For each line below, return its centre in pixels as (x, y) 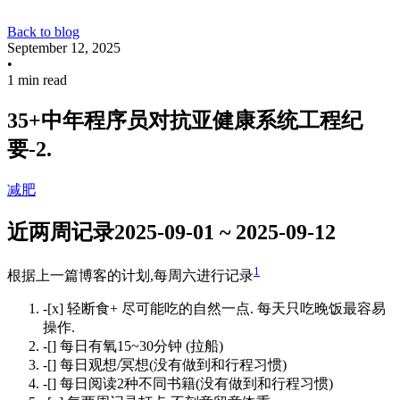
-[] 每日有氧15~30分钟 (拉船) (133, 346)
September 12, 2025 (64, 47)
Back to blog (43, 31)
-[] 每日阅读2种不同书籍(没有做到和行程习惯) (188, 383)
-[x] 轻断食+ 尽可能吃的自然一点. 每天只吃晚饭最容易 (214, 308)
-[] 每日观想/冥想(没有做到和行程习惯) (165, 364)
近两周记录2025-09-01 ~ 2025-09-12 (171, 232)
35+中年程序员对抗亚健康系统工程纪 (185, 120)
